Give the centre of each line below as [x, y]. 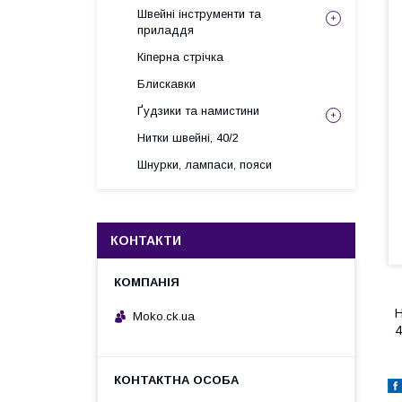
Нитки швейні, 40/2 [188, 138]
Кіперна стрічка [180, 57]
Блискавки [166, 84]
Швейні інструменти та [199, 14]
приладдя [166, 30]
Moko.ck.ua [164, 316]
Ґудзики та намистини [198, 111]
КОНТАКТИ [146, 240]
